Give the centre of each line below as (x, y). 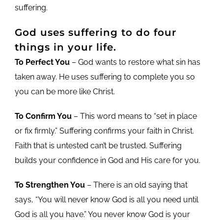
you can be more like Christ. (65, 91)
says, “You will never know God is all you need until (106, 199)
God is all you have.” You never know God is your (102, 214)
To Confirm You (43, 116)
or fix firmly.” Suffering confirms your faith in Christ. (104, 131)
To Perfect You (42, 62)
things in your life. (65, 47)
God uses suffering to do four (95, 32)
